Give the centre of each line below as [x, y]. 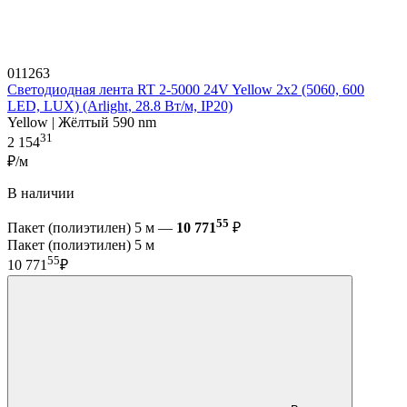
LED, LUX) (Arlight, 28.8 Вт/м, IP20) [120, 105]
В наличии [41, 194]
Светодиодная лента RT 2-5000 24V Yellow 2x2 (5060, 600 [186, 89]
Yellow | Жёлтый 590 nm [82, 122]
